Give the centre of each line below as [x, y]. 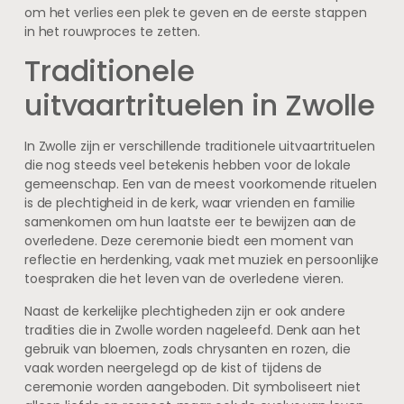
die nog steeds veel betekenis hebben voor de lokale [187, 165]
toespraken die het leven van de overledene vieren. [184, 279]
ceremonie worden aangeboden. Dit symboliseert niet [192, 386]
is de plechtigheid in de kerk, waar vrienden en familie [190, 203]
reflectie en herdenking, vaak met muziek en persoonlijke [202, 260]
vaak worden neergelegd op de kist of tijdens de [173, 367]
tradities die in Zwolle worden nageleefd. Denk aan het [192, 330]
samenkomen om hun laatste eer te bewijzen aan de [190, 222]
